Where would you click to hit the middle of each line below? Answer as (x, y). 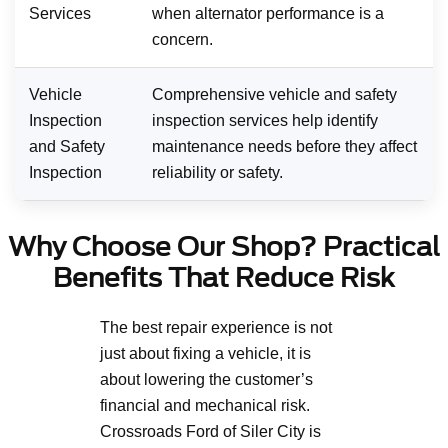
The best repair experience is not (216, 327)
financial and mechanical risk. (205, 405)
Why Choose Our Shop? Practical (224, 246)
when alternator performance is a (268, 13)
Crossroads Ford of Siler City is (210, 431)
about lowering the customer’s (206, 379)
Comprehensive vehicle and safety (274, 94)
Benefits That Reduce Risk (224, 277)
